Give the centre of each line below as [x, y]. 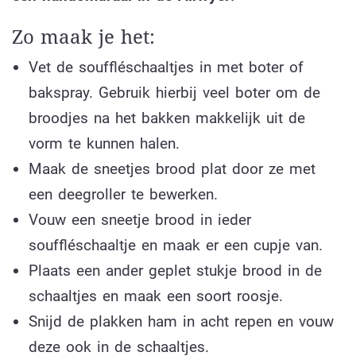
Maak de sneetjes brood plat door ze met [172, 169]
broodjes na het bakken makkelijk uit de [166, 118]
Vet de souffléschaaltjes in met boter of [166, 68]
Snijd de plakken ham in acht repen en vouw [181, 322]
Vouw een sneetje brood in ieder [139, 220]
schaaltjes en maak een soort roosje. [155, 296]
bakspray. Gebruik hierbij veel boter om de [174, 93]
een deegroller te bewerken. [123, 195]
